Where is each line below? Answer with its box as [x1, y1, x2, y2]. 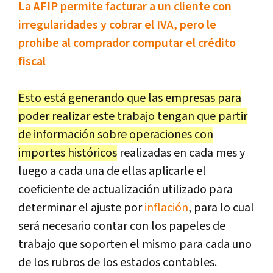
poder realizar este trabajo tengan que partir [18, 108, 247, 124]
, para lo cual [188, 199, 254, 216]
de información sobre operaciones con [18, 126, 213, 143]
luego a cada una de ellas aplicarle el [18, 163, 206, 179]
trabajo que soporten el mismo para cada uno [18, 236, 252, 252]
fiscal [18, 53, 46, 69]
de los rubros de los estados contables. [18, 254, 217, 271]
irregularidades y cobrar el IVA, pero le [18, 16, 216, 33]
